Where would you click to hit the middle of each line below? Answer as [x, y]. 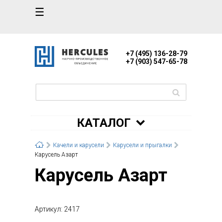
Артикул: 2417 [57, 209]
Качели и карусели [79, 145]
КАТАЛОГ [104, 123]
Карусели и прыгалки [142, 145]
